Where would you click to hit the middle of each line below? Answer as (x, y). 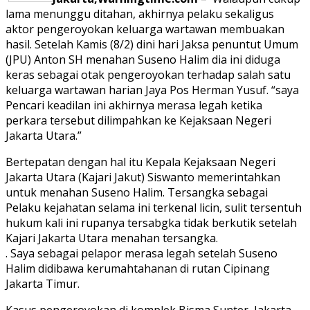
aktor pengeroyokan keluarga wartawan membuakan (145, 29)
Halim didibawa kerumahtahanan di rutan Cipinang (138, 269)
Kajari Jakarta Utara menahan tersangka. (112, 238)
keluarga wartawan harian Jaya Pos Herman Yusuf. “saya (152, 90)
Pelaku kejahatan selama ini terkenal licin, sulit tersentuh (154, 208)
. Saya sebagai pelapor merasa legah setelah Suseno (142, 254)
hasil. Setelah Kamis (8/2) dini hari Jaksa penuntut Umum (152, 45)
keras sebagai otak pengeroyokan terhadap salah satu (148, 75)
